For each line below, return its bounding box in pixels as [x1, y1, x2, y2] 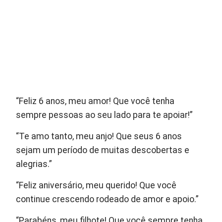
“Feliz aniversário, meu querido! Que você [16, 180, 177, 190]
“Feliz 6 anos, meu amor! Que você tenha [16, 96, 175, 106]
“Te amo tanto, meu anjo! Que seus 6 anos [16, 131, 182, 141]
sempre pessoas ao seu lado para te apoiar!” [16, 110, 193, 120]
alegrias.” [16, 159, 53, 169]
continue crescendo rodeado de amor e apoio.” [16, 194, 199, 204]
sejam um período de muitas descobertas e [16, 145, 190, 155]
